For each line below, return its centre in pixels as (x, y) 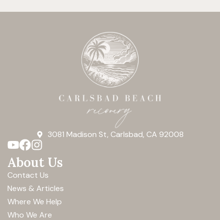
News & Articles (36, 188)
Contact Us (28, 175)
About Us (35, 162)
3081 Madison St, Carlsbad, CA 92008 (115, 134)
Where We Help (35, 202)
